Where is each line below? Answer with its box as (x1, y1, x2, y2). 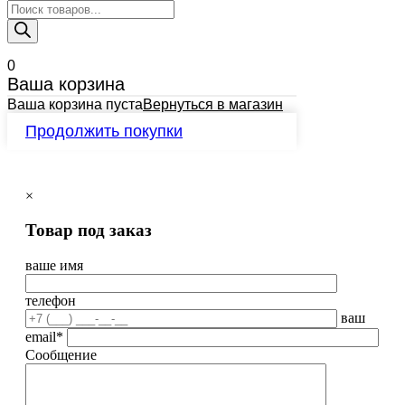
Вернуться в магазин (143, 96, 283, 112)
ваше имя (25, 257, 83, 273)
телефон (25, 292, 76, 308)
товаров (6, 14, 55, 31)
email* (25, 328, 63, 344)
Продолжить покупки (25, 121, 183, 140)
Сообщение (25, 346, 97, 363)
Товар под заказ (25, 221, 152, 240)
